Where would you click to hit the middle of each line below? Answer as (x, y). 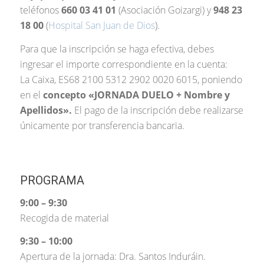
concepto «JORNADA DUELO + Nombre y (136, 95)
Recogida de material (64, 218)
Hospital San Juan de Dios (101, 25)
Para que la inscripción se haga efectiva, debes (117, 49)
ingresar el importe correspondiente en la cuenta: (123, 64)
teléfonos (40, 10)
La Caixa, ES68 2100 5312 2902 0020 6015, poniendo (131, 79)
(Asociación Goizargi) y (164, 10)
